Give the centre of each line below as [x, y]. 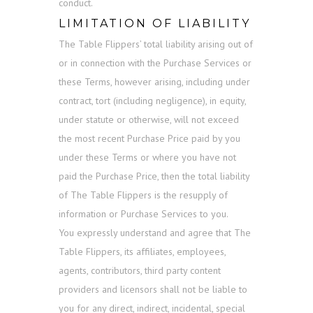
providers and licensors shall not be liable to [153, 290]
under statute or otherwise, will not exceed [149, 120]
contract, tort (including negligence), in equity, [152, 101]
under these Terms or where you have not [147, 158]
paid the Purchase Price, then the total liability [154, 176]
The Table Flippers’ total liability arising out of [156, 44]
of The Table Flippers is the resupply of [143, 195]
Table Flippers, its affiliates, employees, [142, 252]
